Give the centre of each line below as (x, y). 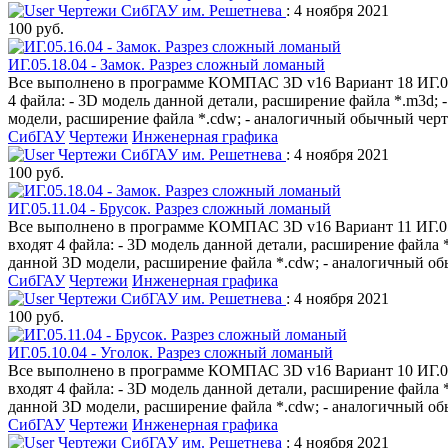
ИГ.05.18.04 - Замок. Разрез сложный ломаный (166, 64)
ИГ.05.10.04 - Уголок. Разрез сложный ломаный (170, 352)
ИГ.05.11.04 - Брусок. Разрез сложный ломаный (169, 208)
